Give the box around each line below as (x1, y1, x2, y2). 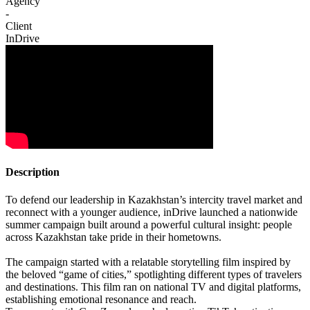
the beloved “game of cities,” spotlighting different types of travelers (6, 268, 302, 280)
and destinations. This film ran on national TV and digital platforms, (6, 280, 301, 293)
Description (6, 166, 60, 179)
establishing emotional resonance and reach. (6, 293, 197, 305)
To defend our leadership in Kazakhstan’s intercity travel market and (6, 193, 302, 206)
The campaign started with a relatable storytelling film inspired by (6, 255, 291, 268)
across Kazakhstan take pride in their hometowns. (6, 230, 221, 243)
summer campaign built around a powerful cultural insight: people (6, 218, 292, 230)
